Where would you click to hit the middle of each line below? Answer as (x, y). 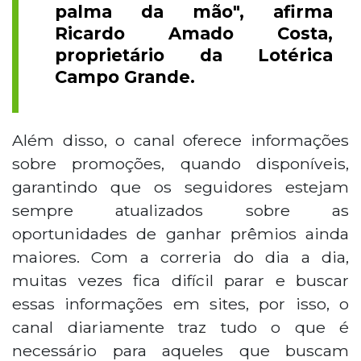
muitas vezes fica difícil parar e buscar (180, 281)
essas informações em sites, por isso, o (180, 304)
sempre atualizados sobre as (180, 211)
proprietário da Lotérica (194, 56)
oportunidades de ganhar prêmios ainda (180, 234)
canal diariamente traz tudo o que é (180, 328)
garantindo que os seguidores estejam (180, 187)
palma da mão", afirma (194, 12)
